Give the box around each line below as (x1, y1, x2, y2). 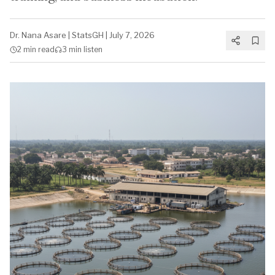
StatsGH (72, 30, 104, 40)
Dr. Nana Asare (10, 30, 66, 40)
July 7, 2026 (109, 30, 155, 40)
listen (82, 45, 103, 54)
